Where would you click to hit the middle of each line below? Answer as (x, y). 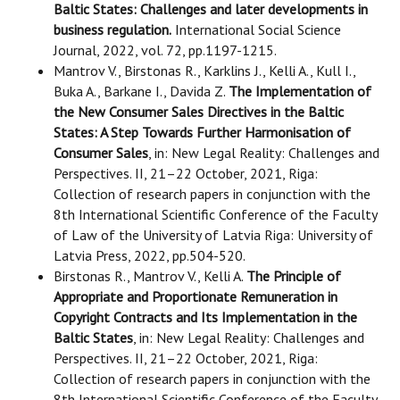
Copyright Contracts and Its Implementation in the (205, 317)
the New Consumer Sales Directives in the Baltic (199, 112)
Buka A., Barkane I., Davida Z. (141, 91)
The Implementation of (300, 91)
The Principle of (294, 276)
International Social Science (256, 29)
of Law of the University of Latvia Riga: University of (213, 235)
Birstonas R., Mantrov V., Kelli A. (150, 276)
